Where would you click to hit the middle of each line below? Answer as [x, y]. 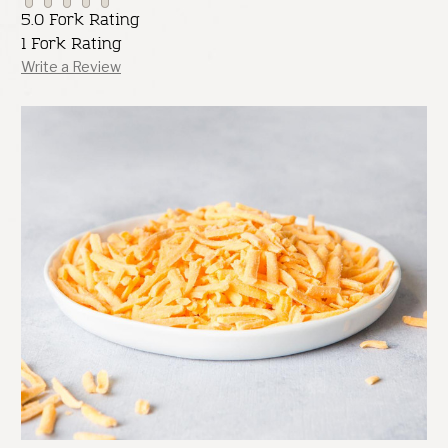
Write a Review [71, 66]
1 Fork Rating [71, 43]
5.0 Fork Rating [80, 19]
